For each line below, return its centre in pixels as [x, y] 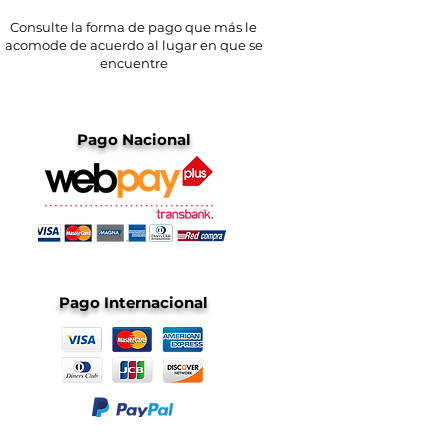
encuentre [133, 63]
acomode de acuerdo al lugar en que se [133, 45]
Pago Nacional [133, 139]
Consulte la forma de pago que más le [133, 27]
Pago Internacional [133, 302]
